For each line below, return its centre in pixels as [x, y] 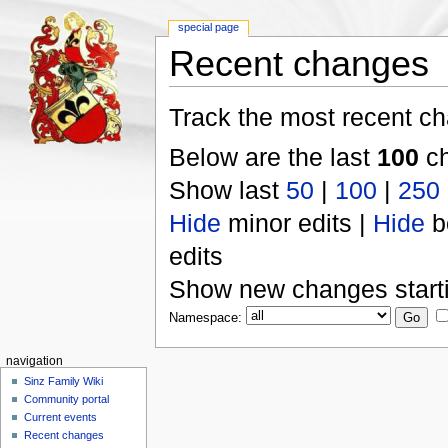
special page [209, 27]
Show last [227, 189]
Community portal [67, 398]
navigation [34, 361]
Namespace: [205, 317]
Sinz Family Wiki [64, 380]
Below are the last [272, 156]
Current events [61, 416]
